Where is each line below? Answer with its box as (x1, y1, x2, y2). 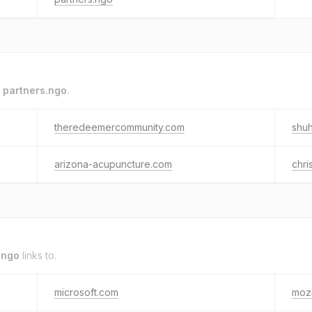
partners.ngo (3, 84, 67, 96)
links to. (19, 249, 56, 261)
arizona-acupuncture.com (54, 158, 172, 170)
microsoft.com (54, 286, 118, 298)
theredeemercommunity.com (54, 121, 185, 133)
